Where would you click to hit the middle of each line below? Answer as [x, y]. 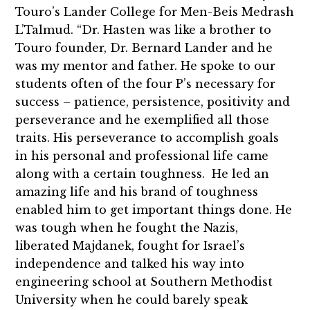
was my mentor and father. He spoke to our [146, 65]
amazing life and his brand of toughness [137, 191]
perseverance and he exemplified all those [143, 119]
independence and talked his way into [130, 263]
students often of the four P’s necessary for [146, 83]
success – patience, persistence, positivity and [153, 101]
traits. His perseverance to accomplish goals [147, 137]
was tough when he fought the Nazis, [127, 227]
